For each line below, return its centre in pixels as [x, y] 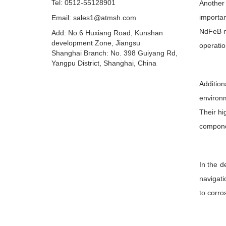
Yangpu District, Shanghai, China [104, 63]
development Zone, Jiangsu [96, 43]
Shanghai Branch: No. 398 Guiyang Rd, [115, 53]
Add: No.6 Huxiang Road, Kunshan [107, 33]
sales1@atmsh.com [105, 18]
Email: [62, 18]
